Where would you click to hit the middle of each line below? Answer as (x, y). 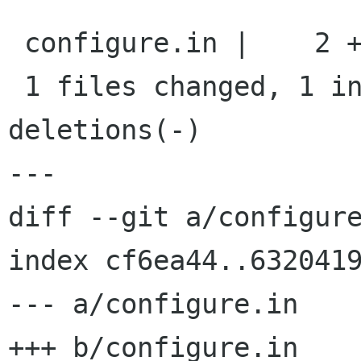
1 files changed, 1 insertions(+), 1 (16, 87)
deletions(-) (105, 130)
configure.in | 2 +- (16, 43)
